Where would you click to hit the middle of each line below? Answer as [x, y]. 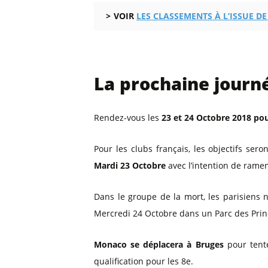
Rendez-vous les [128, 118]
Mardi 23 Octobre [130, 165]
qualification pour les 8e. [144, 261]
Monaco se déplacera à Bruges [159, 244]
